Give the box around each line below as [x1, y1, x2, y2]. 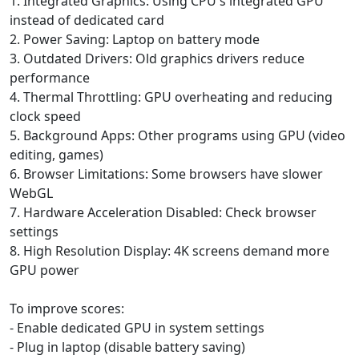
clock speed [10, 107, 81, 125]
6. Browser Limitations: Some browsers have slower [10, 164, 323, 183]
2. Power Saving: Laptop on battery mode [10, 30, 260, 48]
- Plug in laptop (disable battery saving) [10, 337, 245, 356]
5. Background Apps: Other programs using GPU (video [10, 126, 345, 144]
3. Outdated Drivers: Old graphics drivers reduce [10, 49, 305, 67]
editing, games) [10, 145, 103, 163]
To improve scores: [10, 299, 124, 317]
